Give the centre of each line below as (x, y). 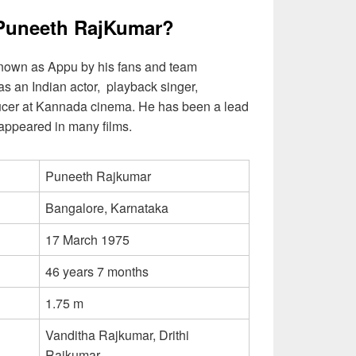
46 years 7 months (97, 271)
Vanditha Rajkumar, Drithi (117, 335)
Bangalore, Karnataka (107, 207)
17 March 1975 (87, 239)
